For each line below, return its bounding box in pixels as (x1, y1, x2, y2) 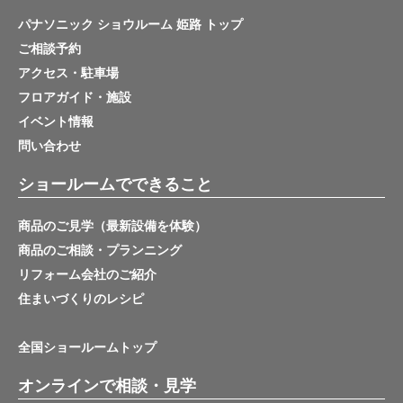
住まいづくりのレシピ (18, 291, 144, 306)
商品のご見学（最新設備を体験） (18, 219, 207, 233)
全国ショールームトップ (18, 340, 157, 354)
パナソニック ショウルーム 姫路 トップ (18, 17, 243, 31)
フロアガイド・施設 (18, 90, 131, 104)
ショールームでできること (18, 175, 212, 193)
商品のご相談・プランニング (18, 243, 182, 257)
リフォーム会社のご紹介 (18, 267, 157, 282)
